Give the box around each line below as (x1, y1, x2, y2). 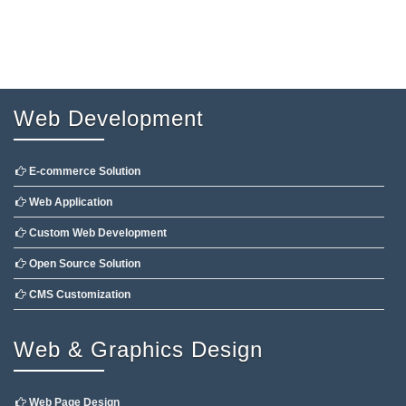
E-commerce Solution (26, 165, 140, 179)
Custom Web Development (26, 227, 167, 240)
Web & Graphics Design (14, 337, 263, 362)
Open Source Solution (26, 257, 140, 271)
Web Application (26, 196, 112, 209)
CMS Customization (26, 288, 130, 302)
